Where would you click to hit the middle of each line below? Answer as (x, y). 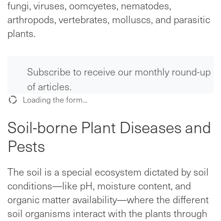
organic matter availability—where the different (108, 200)
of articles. (49, 87)
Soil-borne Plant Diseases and (109, 127)
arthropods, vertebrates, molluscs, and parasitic (109, 19)
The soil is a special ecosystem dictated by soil (108, 172)
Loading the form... (54, 100)
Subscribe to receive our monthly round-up (119, 72)
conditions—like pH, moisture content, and (99, 186)
